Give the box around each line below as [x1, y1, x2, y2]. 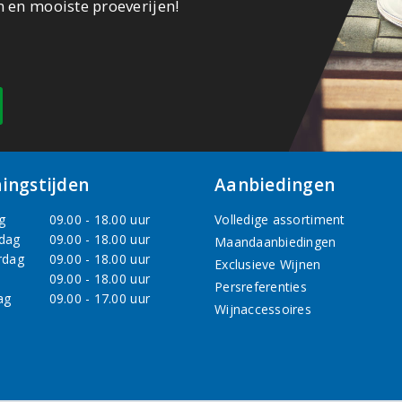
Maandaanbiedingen [214, 233, 336, 251]
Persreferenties [214, 278, 307, 296]
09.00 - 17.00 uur [48, 290, 151, 308]
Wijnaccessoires [214, 301, 311, 319]
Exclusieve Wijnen [214, 256, 321, 274]
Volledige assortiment [214, 211, 345, 229]
